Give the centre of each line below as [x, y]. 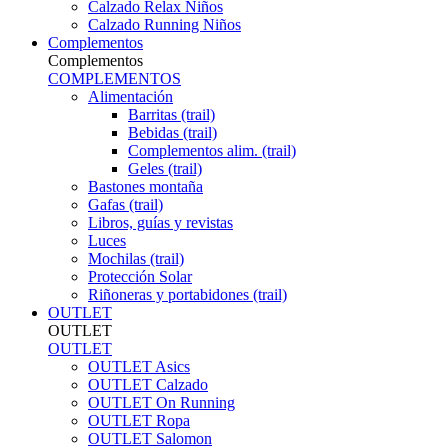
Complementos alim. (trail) [212, 150]
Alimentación [130, 96]
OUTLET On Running [161, 402]
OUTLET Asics [139, 366]
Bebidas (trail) [172, 132]
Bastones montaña [145, 186]
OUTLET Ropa [139, 420]
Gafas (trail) [125, 204]
